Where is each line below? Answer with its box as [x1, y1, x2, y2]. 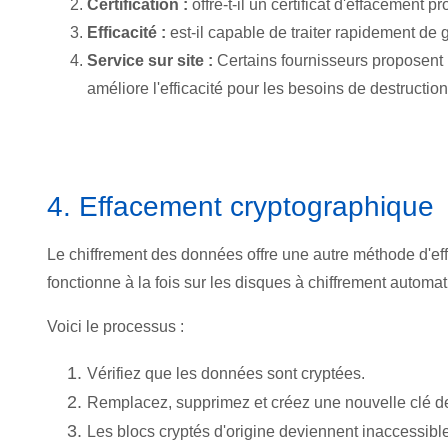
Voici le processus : [47, 317, 184, 335]
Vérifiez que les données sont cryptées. [87, 364, 365, 382]
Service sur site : [87, 51, 217, 69]
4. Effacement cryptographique [47, 190, 434, 222]
